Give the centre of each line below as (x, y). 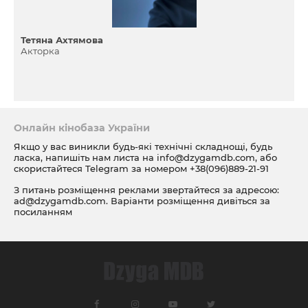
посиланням (43, 212)
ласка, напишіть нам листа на (84, 157)
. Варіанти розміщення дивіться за (188, 201)
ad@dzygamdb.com (60, 201)
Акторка (40, 51)
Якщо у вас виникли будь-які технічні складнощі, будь (143, 146)
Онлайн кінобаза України (82, 128)
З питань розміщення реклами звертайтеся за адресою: (146, 190)
